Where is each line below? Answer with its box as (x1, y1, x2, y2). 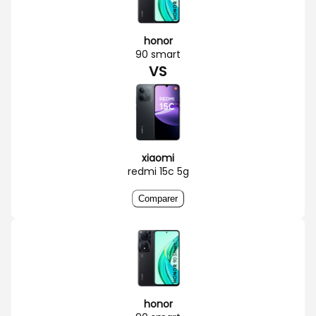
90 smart (135, 47, 181, 61)
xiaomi (142, 150, 174, 165)
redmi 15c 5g (127, 164, 189, 178)
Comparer (138, 193, 178, 204)
